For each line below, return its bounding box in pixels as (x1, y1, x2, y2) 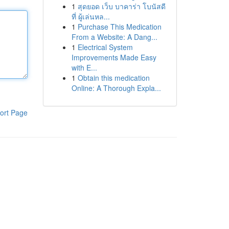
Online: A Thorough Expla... (71, 83, 161, 93)
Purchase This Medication (77, 21, 162, 32)
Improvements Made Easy (71, 52, 156, 62)
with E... (71, 62, 97, 73)
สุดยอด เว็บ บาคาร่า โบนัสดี (77, 1, 166, 11)
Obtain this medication (77, 73, 150, 83)
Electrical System (77, 42, 133, 52)
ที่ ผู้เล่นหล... (71, 11, 110, 21)
